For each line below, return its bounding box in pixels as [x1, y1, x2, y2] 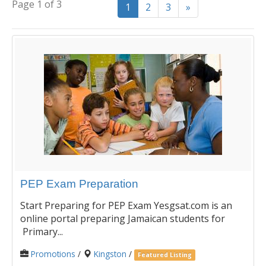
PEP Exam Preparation [20, 177, 138, 190]
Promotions [31, 248, 75, 259]
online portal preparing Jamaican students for [20, 211, 225, 225]
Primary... [20, 224, 63, 238]
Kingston [94, 248, 126, 259]
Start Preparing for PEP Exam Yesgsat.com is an [20, 198, 232, 212]
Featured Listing [138, 250, 192, 259]
